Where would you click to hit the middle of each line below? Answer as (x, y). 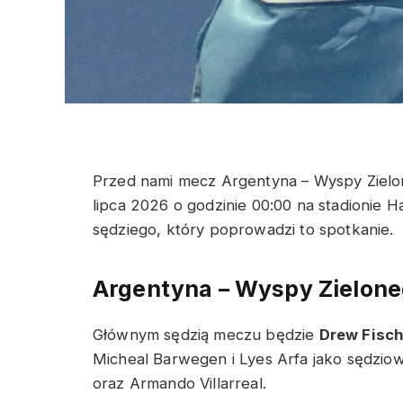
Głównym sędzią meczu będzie (206, 334)
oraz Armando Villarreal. (179, 383)
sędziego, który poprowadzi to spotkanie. (243, 230)
